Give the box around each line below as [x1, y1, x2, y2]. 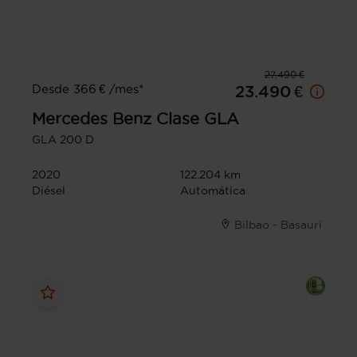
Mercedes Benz [32, 109, 151, 127]
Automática [180, 183, 245, 197]
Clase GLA [156, 109, 239, 127]
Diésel [32, 183, 65, 197]
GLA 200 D [32, 132, 94, 146]
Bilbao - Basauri [234, 218, 322, 231]
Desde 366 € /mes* [32, 81, 143, 96]
